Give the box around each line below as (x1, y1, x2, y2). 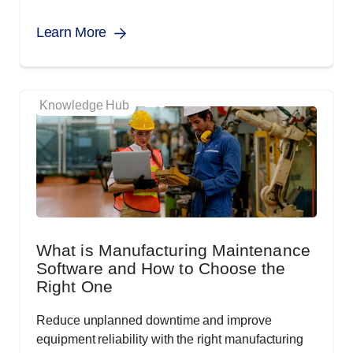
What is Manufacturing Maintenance (36, 241, 310, 260)
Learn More (36, 24, 106, 41)
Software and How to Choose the (36, 259, 286, 278)
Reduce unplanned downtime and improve (36, 314, 272, 328)
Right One (36, 277, 113, 296)
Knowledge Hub (39, 98, 130, 113)
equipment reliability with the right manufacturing (36, 333, 304, 347)
